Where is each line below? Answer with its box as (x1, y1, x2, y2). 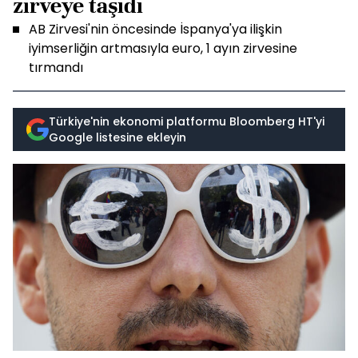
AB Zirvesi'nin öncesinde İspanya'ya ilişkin (29, 20, 282, 38)
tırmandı (29, 58, 83, 77)
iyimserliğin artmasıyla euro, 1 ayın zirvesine (29, 39, 297, 58)
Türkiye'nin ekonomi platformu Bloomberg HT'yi (49, 113, 324, 129)
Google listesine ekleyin (49, 129, 186, 145)
